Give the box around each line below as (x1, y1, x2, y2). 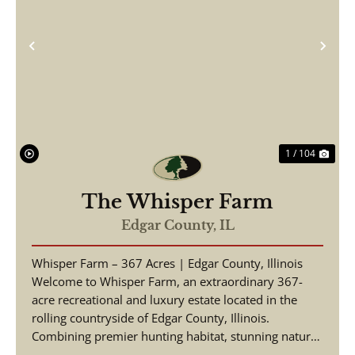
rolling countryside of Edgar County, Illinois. (32, 310, 269, 326)
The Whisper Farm (82, 190, 273, 213)
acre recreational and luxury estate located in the (32, 292, 297, 307)
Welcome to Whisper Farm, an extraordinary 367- (32, 273, 303, 289)
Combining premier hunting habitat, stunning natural (32, 328, 320, 344)
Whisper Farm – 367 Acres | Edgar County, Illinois (32, 255, 303, 271)
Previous (31, 45, 107, 72)
